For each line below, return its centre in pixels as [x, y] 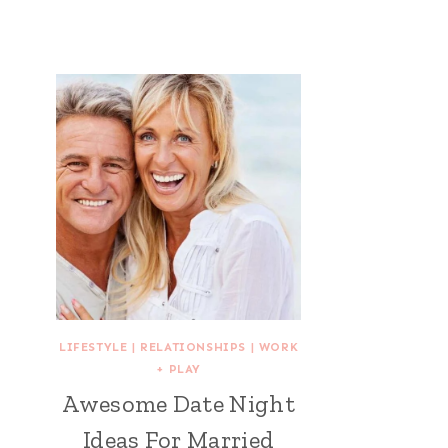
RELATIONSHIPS [193, 346]
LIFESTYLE [93, 346]
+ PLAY [178, 368]
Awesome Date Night [179, 403]
